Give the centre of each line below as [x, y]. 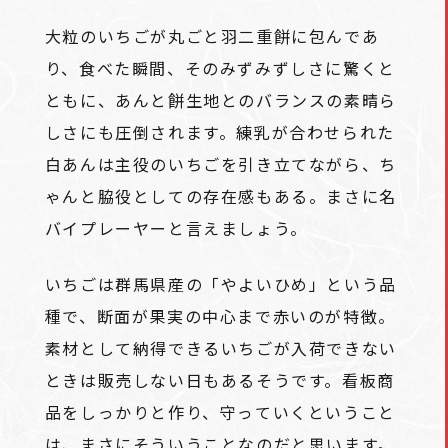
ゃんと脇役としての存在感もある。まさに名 [220, 195]
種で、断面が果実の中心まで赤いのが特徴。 [220, 315]
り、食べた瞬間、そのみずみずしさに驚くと [220, 67]
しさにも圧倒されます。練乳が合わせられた [219, 131]
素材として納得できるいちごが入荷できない [220, 347]
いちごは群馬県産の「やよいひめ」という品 [220, 283]
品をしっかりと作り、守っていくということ [220, 411]
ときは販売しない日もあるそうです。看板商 [219, 379]
